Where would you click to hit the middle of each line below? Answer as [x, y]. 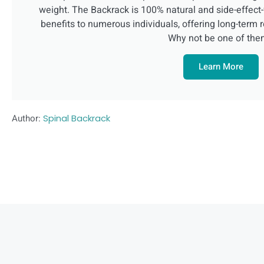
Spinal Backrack [77, 118]
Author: [27, 118]
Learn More [221, 66]
